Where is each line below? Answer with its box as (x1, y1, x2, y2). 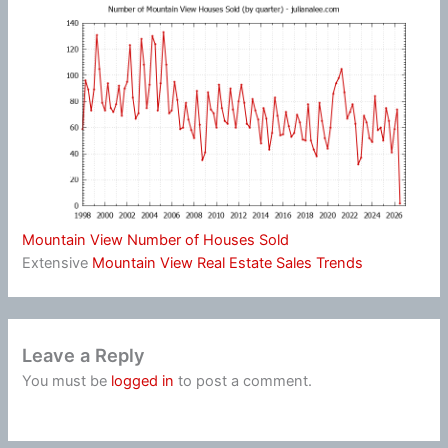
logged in (111, 372, 175, 391)
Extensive (22, 253, 93, 272)
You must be (22, 372, 112, 391)
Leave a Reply (22, 344, 146, 367)
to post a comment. (174, 372, 313, 391)
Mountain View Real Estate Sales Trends (92, 253, 364, 272)
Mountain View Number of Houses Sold (22, 230, 290, 249)
